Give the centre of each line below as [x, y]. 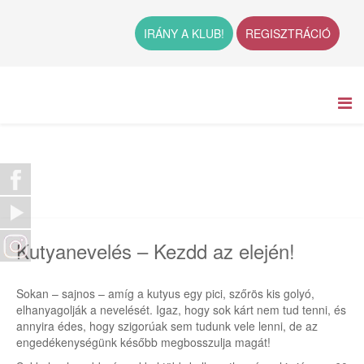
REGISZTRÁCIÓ [288, 33]
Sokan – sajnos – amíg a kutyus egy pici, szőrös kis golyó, [165, 293]
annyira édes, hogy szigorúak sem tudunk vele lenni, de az [167, 326]
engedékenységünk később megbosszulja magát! [143, 342]
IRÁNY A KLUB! [184, 33]
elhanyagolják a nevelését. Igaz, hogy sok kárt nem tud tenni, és [181, 310]
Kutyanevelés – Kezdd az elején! [156, 251]
